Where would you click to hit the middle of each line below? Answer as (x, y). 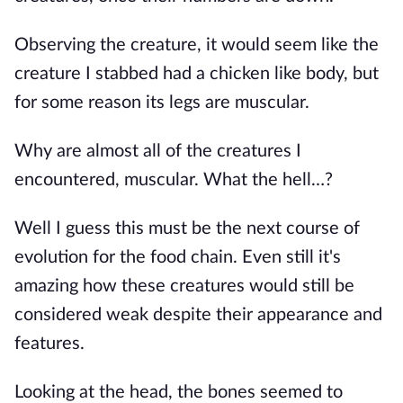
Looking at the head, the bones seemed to (179, 392)
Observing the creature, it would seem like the (197, 45)
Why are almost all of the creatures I (158, 151)
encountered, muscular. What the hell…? (174, 180)
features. (49, 344)
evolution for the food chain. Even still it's (178, 257)
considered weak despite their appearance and (198, 315)
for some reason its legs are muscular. (162, 103)
